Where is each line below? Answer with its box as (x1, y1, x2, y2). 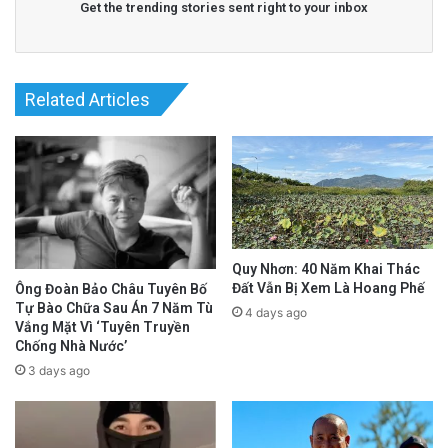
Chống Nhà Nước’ (15, 337, 127, 354)
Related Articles (25, 89, 150, 111)
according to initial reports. (15, 2, 259, 26)
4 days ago (245, 304, 307, 320)
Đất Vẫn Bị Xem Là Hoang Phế (232, 279, 425, 296)
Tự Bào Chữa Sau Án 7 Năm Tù (15, 299, 213, 316)
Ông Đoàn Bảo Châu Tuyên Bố (15, 280, 207, 297)
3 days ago (28, 362, 90, 378)
